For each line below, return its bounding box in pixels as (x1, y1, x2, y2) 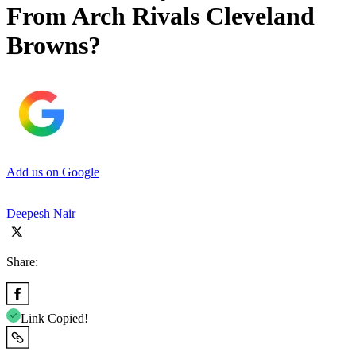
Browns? (6, 31, 101, 60)
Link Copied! (21, 311, 88, 325)
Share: (6, 254, 38, 269)
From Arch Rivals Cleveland (6, 2, 315, 31)
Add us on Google (6, 164, 99, 179)
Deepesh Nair (6, 206, 75, 220)
